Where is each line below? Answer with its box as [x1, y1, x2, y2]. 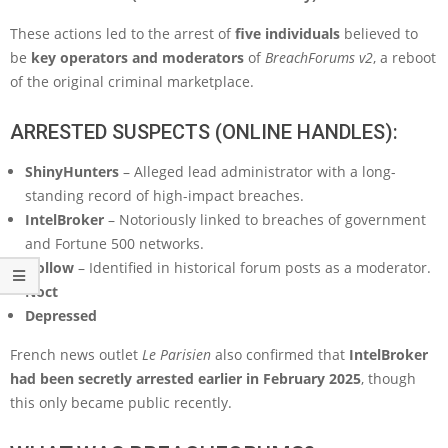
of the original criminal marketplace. [10, 71, 254, 91]
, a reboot [373, 47, 436, 67]
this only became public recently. [10, 392, 232, 412]
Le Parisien [142, 344, 211, 364]
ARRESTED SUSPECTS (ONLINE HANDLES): [10, 119, 398, 144]
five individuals [235, 23, 340, 43]
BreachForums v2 [265, 47, 373, 67]
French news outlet [10, 344, 142, 364]
